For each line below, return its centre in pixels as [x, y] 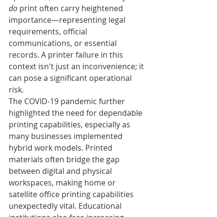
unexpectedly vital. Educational [66, 206]
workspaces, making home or [63, 182]
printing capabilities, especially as [70, 124]
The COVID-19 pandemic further [68, 101]
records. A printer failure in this [67, 54]
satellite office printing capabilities [72, 194]
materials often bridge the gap [65, 159]
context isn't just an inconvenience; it [77, 66]
